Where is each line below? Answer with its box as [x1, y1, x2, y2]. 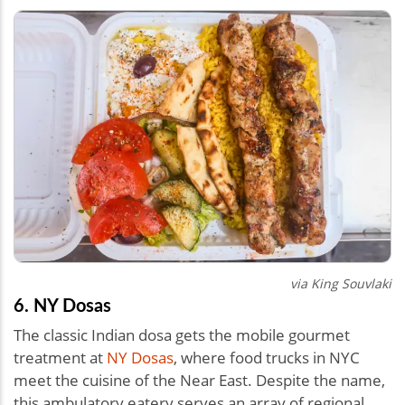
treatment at [14, 346, 107, 368]
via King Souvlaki [290, 274, 391, 292]
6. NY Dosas [14, 291, 111, 317]
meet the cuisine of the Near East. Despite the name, [14, 369, 385, 391]
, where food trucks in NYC [174, 346, 360, 368]
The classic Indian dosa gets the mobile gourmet [14, 324, 350, 345]
